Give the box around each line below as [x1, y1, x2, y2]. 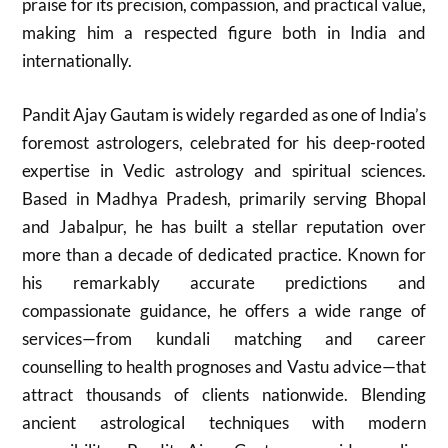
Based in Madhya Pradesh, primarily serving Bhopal [22, 187, 426, 209]
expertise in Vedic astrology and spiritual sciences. [22, 159, 426, 181]
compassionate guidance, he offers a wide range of [22, 299, 426, 321]
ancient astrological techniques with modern [22, 411, 426, 433]
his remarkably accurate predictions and [22, 271, 426, 293]
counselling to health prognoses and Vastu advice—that [22, 355, 426, 377]
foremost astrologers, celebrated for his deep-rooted [22, 131, 426, 153]
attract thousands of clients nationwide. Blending [22, 383, 426, 405]
